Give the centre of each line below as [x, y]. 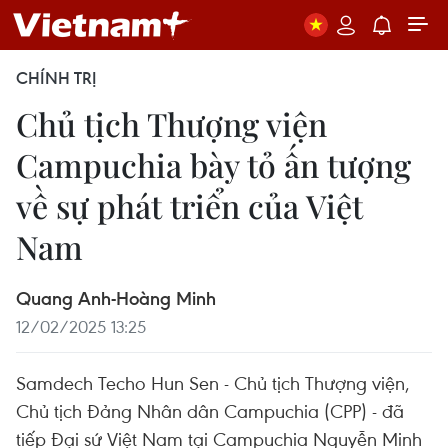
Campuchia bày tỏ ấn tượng [213, 164]
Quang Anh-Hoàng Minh [116, 298]
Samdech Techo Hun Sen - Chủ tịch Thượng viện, [213, 382]
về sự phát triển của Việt [189, 205]
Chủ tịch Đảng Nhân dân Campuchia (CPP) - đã [210, 410]
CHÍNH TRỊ [56, 78]
